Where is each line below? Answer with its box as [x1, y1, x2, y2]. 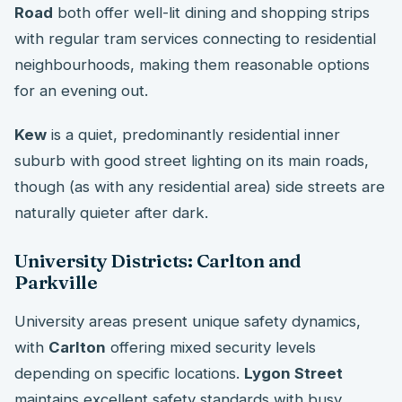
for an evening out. [14, 81, 148, 100]
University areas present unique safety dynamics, [14, 311, 361, 330]
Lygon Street [244, 363, 343, 382]
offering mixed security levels [106, 337, 316, 356]
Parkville [14, 271, 98, 294]
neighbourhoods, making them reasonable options [14, 55, 370, 74]
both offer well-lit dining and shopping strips [53, 3, 370, 22]
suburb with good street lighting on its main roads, [14, 151, 369, 170]
